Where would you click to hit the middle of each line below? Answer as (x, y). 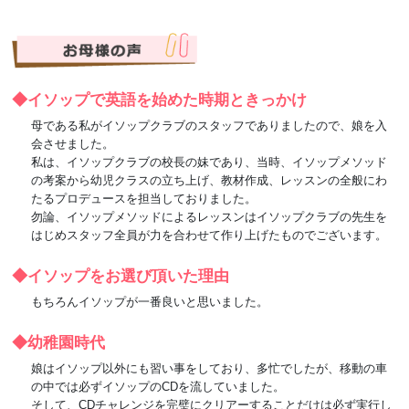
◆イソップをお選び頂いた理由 (121, 276)
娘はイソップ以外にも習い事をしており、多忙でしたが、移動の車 (210, 368)
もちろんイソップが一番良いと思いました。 (150, 301)
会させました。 (73, 143)
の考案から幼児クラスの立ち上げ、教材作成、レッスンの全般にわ (210, 180)
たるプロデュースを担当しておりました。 (144, 198)
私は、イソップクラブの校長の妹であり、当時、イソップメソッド (210, 162)
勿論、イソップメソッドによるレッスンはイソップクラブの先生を (210, 216)
